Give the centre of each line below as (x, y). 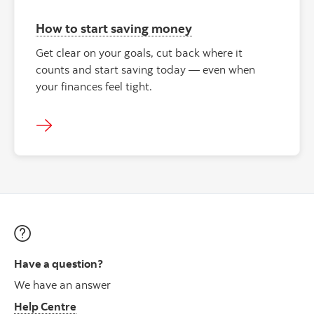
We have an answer (62, 284)
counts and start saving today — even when (145, 70)
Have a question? (59, 264)
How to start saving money (114, 28)
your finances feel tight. (94, 87)
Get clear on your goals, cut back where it (139, 53)
